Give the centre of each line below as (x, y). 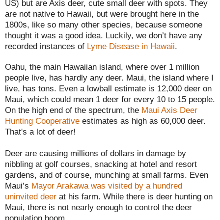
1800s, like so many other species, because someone (104, 24)
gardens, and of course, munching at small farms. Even (107, 175)
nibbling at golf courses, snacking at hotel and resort (101, 164)
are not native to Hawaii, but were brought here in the (102, 14)
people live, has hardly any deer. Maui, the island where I (109, 77)
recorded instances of (46, 46)
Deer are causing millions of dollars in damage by (96, 153)
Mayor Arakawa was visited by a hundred (107, 185)
